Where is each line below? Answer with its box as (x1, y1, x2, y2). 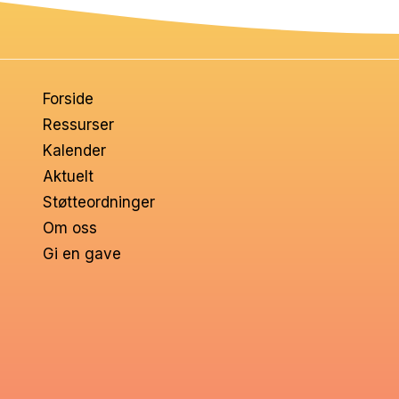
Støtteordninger (42, 193, 155, 212)
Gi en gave (42, 245, 121, 264)
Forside (42, 90, 94, 109)
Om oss (42, 219, 97, 238)
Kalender (42, 142, 106, 160)
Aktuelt (42, 167, 94, 186)
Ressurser (42, 116, 114, 134)
